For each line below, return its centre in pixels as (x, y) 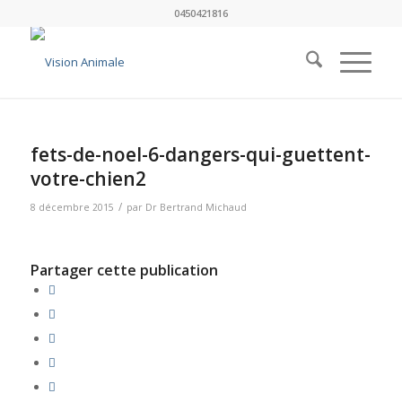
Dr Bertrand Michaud (196, 207)
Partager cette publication (124, 271)
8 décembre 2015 (72, 207)
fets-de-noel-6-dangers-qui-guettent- (200, 154)
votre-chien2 (88, 179)
